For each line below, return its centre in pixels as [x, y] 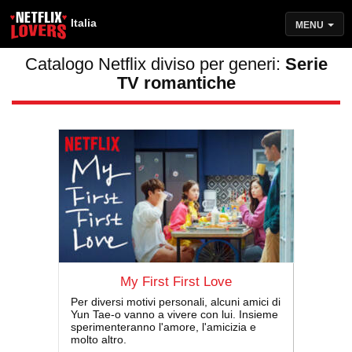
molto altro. [99, 340]
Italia [84, 23]
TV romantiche [176, 83]
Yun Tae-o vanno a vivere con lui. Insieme [174, 315]
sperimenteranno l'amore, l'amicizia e [163, 327]
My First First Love [176, 282]
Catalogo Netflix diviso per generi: [155, 64]
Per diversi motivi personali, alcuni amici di [176, 302]
